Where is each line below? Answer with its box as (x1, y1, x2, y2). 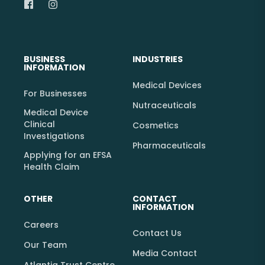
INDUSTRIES (132, 53, 183, 65)
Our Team (24, 239, 67, 251)
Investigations (24, 130, 85, 142)
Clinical (24, 118, 55, 130)
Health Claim (24, 161, 79, 173)
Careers (24, 219, 59, 231)
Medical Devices (132, 79, 202, 91)
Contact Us (132, 227, 182, 239)
